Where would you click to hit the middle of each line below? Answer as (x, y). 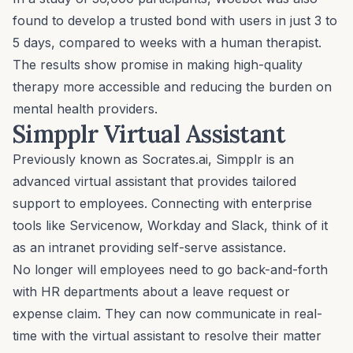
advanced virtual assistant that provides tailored (154, 181)
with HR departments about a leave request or (151, 291)
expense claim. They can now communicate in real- (167, 313)
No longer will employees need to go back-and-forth (170, 269)
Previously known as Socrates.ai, (114, 159)
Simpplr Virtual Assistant (152, 134)
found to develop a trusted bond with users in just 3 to (175, 20)
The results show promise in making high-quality (158, 64)
